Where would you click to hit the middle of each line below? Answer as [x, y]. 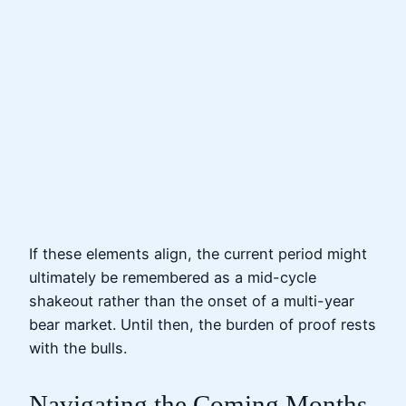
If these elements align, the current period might [198, 253]
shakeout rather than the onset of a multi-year [192, 300]
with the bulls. [78, 348]
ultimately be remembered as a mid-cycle [173, 277]
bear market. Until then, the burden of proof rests [203, 324]
